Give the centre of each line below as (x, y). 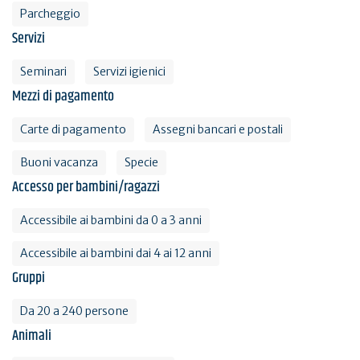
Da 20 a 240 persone (74, 311)
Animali (32, 335)
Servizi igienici (129, 71)
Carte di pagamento (73, 129)
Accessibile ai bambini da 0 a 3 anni (111, 220)
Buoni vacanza (59, 162)
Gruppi (29, 278)
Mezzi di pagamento (63, 96)
